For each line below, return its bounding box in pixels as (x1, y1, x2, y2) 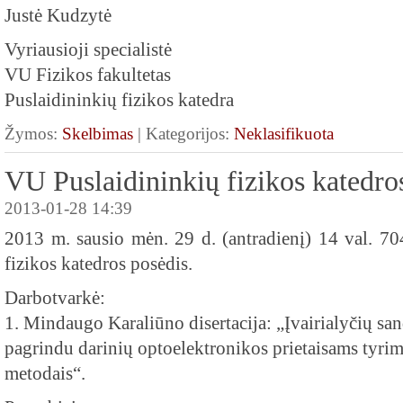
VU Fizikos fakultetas (4, 65, 171, 85)
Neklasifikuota (234, 124, 334, 143)
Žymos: (4, 124, 62, 143)
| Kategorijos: (133, 124, 234, 143)
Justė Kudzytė (4, 5, 112, 25)
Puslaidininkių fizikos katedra (4, 90, 234, 110)
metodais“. (4, 363, 85, 383)
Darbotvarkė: (4, 288, 105, 308)
